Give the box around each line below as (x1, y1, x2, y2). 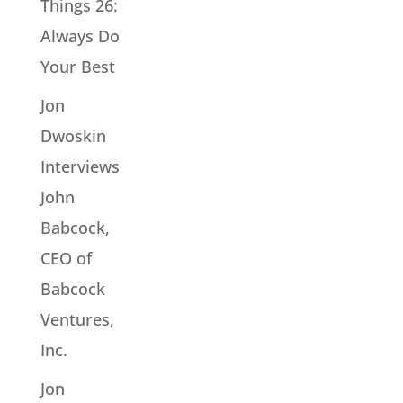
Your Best (40, 55, 115, 77)
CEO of (40, 246, 92, 269)
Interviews (40, 155, 120, 177)
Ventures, (40, 308, 114, 330)
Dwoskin (40, 124, 106, 147)
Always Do (40, 24, 120, 47)
